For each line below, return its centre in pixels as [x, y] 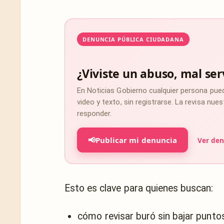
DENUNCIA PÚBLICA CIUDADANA [133, 39]
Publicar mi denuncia [136, 140]
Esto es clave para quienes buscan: [139, 188]
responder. [94, 113]
